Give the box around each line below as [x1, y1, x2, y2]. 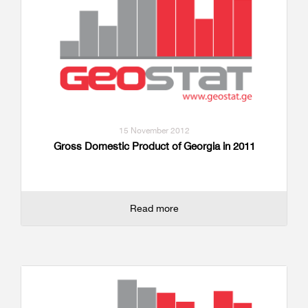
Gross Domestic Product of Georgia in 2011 [53, 139, 255, 153]
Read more [129, 201, 179, 214]
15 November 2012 [118, 124, 190, 135]
